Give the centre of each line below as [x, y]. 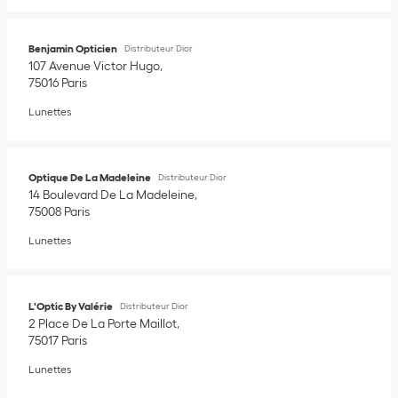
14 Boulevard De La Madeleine [111, 195]
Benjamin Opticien [73, 48]
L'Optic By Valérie [71, 306]
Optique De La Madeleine [90, 177]
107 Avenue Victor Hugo [94, 66]
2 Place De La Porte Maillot [103, 323]
